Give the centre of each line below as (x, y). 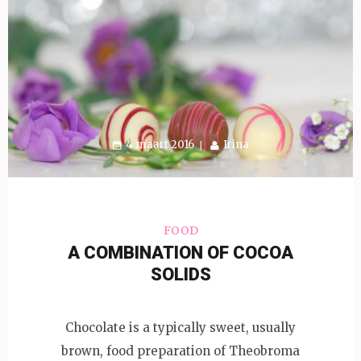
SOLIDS (180, 275)
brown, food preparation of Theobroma (180, 351)
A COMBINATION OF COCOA (180, 253)
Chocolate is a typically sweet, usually (180, 327)
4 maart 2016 (160, 145)
